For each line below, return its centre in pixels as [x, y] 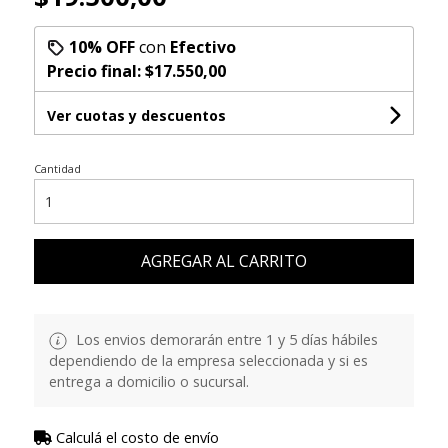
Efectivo [202, 46]
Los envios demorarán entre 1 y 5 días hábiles [224, 339]
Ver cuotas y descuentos [136, 115]
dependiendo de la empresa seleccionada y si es [208, 360]
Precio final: [95, 70]
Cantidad [57, 168]
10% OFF [101, 46]
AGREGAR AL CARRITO [223, 260]
